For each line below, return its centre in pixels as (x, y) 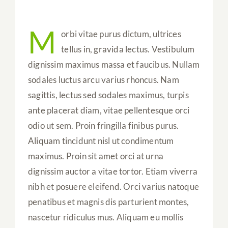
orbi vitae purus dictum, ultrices (121, 34)
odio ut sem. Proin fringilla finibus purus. (103, 126)
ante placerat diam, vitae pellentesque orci (109, 110)
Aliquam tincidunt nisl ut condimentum (101, 141)
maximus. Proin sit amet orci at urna (96, 156)
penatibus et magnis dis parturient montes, (108, 202)
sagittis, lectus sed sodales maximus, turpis (108, 95)
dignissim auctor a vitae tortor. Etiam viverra (113, 172)
